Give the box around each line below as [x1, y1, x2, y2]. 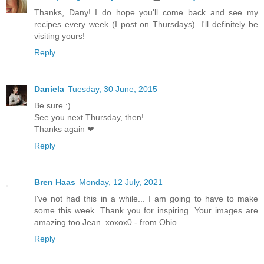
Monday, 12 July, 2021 [79, 177, 163, 187]
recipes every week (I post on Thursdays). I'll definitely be [34, 19, 258, 29]
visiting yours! [34, 31, 85, 41]
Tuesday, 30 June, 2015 [68, 84, 157, 94]
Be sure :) [34, 100, 71, 110]
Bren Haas [34, 177, 75, 187]
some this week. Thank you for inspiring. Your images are [34, 205, 258, 215]
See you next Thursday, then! [34, 112, 144, 122]
